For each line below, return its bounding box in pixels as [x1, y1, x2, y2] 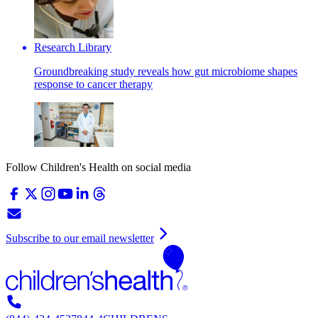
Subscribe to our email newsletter [6, 231, 154, 244]
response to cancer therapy [34, 77, 153, 90]
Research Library [34, 40, 111, 53]
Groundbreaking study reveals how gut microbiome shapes [34, 65, 297, 77]
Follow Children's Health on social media [6, 160, 191, 173]
